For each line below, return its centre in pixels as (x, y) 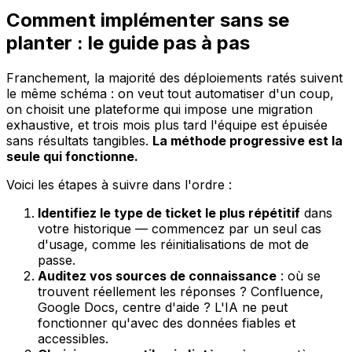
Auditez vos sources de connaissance (157, 276)
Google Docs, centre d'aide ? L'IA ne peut (163, 308)
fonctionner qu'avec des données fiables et (167, 323)
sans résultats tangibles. (79, 141)
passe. (57, 260)
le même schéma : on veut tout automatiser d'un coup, (170, 94)
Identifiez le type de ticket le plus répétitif (169, 213)
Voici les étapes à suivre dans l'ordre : (119, 185)
